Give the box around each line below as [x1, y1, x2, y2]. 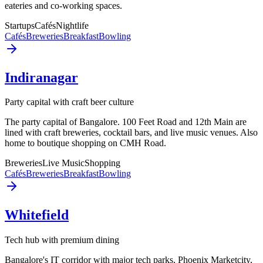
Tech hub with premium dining [5, 235, 119, 245]
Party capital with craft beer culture [5, 97, 134, 107]
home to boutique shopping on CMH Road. [5, 138, 166, 149]
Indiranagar [5, 69, 78, 85]
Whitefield [5, 207, 69, 223]
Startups [5, 20, 35, 31]
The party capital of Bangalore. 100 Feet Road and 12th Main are [5, 117, 247, 127]
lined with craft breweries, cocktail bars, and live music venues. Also [5, 127, 258, 138]
